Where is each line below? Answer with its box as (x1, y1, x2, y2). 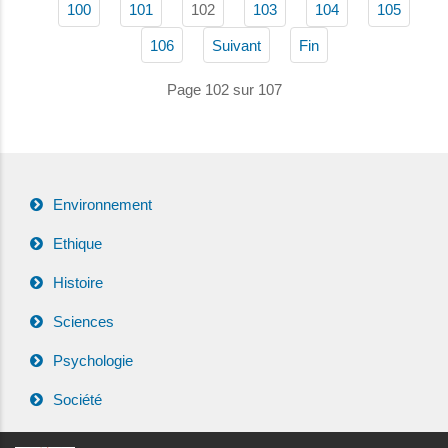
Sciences (53, 312, 114, 330)
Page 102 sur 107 (166, 80, 282, 98)
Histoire (53, 273, 103, 291)
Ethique (53, 234, 102, 252)
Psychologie (53, 351, 133, 369)
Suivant (211, 36, 261, 54)
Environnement (53, 195, 152, 213)
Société (53, 390, 102, 408)
